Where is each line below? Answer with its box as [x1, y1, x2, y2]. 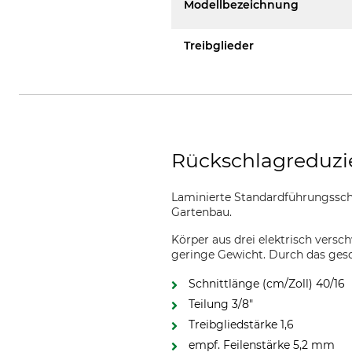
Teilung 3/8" [189, 297, 254, 311]
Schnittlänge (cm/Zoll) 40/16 [189, 277, 346, 291]
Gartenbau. [171, 205, 233, 219]
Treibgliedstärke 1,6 [189, 317, 295, 332]
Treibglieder [184, 38, 255, 53]
